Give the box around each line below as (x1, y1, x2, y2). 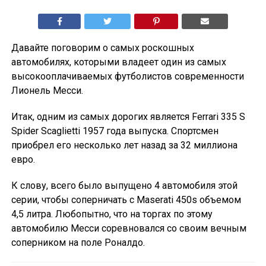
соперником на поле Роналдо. (11, 237, 145, 249)
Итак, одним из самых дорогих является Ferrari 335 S (11, 111, 245, 123)
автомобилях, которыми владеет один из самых (11, 56, 226, 68)
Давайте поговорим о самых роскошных (11, 42, 194, 54)
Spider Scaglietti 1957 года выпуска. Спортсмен (11, 125, 218, 137)
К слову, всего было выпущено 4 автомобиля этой (11, 180, 237, 192)
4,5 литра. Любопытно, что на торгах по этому (11, 208, 213, 220)
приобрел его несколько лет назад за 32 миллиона (11, 140, 237, 151)
